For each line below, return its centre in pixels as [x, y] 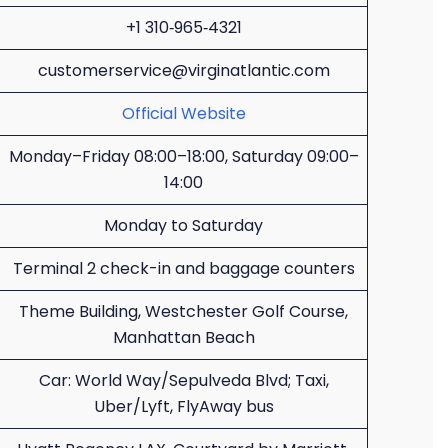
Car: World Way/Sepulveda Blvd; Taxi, [183, 380]
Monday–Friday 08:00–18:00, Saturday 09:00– [183, 156]
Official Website [183, 113]
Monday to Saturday [183, 225]
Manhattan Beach [183, 337]
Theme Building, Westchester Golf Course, [183, 311]
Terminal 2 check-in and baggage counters [183, 268]
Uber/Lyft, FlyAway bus [183, 406]
